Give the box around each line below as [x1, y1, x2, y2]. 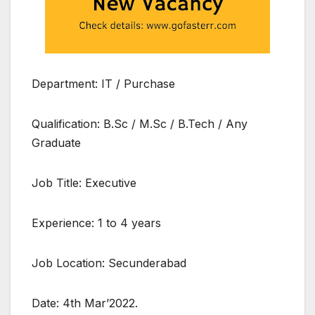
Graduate [32, 135, 81, 150]
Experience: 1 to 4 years [32, 215, 161, 230]
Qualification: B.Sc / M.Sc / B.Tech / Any [32, 116, 247, 131]
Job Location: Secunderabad [32, 255, 186, 270]
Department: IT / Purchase [32, 76, 175, 91]
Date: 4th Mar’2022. [32, 295, 138, 310]
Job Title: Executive [32, 175, 136, 190]
